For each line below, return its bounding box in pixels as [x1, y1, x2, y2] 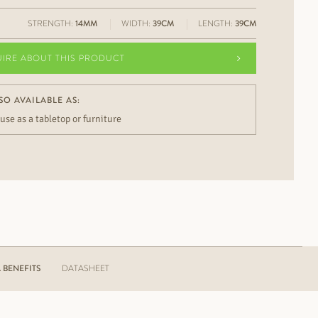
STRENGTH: [27, 16, 75, 30]
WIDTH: [121, 16, 153, 30]
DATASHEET [61, 261, 109, 275]
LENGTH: [197, 16, 235, 30]
